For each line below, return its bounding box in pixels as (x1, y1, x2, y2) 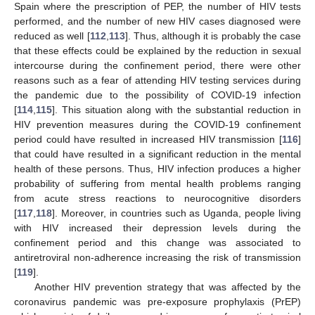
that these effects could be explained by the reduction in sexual (14, 44, 301, 56)
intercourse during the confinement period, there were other (14, 59, 301, 71)
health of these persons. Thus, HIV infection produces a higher (14, 162, 301, 174)
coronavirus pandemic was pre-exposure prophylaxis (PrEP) (14, 295, 301, 307)
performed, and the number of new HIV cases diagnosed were (14, 15, 301, 27)
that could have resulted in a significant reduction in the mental (14, 148, 301, 160)
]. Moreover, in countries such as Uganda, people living (52, 207, 301, 219)
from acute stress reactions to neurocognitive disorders (14, 192, 301, 204)
